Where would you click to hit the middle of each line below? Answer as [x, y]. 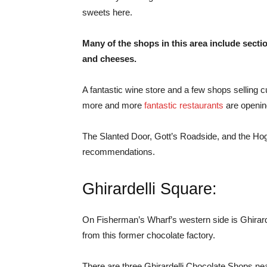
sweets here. [107, 12]
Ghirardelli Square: [150, 189]
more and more [113, 105]
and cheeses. [109, 59]
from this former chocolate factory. [149, 235]
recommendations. [119, 152]
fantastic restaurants [184, 105]
